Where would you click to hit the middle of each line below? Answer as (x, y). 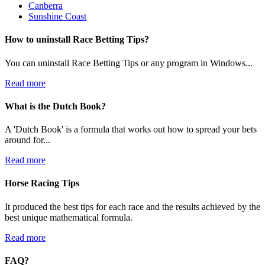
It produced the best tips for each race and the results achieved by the (132, 206)
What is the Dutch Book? (55, 106)
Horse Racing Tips (42, 183)
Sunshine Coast (57, 16)
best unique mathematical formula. (69, 217)
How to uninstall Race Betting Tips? (77, 40)
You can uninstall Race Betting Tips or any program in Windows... (129, 63)
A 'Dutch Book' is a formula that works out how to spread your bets (131, 130)
